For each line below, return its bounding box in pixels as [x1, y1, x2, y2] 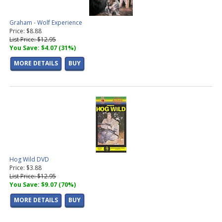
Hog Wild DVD [9, 155, 49, 164]
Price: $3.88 [9, 164, 42, 172]
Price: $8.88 [9, 27, 42, 36]
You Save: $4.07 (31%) [9, 44, 76, 53]
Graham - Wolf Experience [9, 18, 82, 27]
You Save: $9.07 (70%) [9, 180, 76, 189]
